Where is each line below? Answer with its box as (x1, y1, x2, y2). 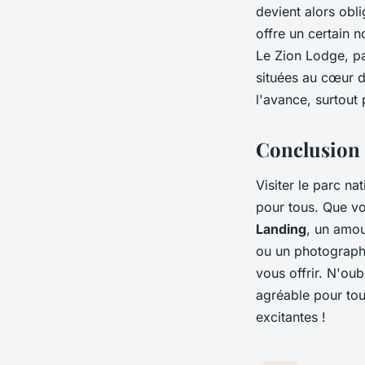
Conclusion (256, 135, 360, 162)
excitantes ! (256, 308, 326, 325)
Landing (256, 220, 306, 237)
